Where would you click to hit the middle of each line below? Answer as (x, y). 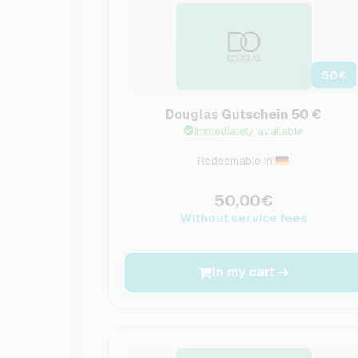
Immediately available (249, 131)
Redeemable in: (237, 161)
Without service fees (243, 218)
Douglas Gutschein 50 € (244, 115)
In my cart (244, 272)
